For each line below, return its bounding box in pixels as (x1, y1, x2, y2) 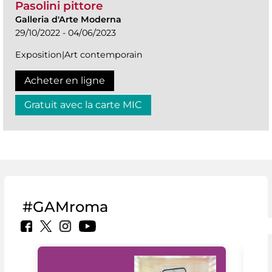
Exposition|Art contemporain (15, 49, 143, 61)
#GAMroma (22, 197, 108, 216)
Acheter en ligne (24, 75, 105, 87)
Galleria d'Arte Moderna (15, 14, 121, 25)
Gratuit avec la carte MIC (24, 99, 142, 111)
